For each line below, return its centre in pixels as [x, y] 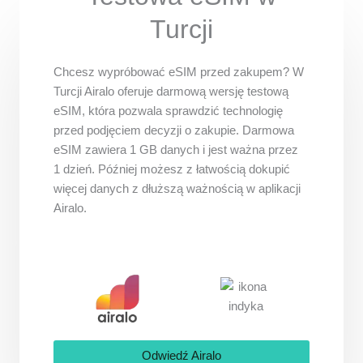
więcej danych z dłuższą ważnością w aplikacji [177, 188]
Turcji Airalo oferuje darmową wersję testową [171, 91]
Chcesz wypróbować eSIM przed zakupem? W [179, 72]
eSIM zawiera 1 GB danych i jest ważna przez [176, 149]
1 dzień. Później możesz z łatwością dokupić [172, 169]
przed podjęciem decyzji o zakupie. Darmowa [174, 130]
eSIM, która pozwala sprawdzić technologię [168, 111]
